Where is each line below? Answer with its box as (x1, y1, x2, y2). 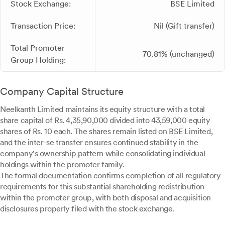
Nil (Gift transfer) (154, 21, 214, 31)
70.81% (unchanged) (143, 49, 214, 59)
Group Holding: (11, 55, 66, 65)
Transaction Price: (11, 21, 75, 31)
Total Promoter (11, 43, 65, 53)
